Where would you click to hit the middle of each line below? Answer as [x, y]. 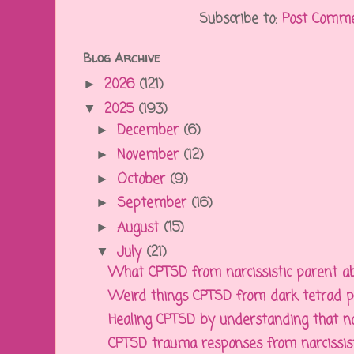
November [150, 155]
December [150, 131]
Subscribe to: [241, 20]
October [143, 179]
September [154, 204]
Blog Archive [122, 58]
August [140, 228]
